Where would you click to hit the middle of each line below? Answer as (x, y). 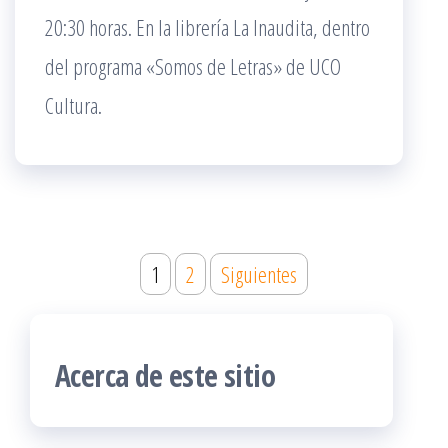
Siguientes (259, 274)
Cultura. (73, 105)
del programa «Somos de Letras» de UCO (193, 66)
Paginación (91, 270)
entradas (80, 336)
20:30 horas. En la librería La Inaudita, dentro (207, 27)
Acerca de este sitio (165, 375)
